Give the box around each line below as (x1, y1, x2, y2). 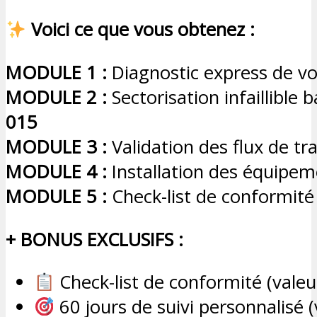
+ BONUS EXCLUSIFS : (6, 226, 183, 252)
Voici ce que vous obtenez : (31, 17, 255, 42)
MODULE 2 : (6, 84, 107, 110)
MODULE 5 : (6, 183, 107, 209)
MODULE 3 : (6, 134, 107, 159)
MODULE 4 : (6, 158, 107, 184)
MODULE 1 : (6, 59, 107, 85)
